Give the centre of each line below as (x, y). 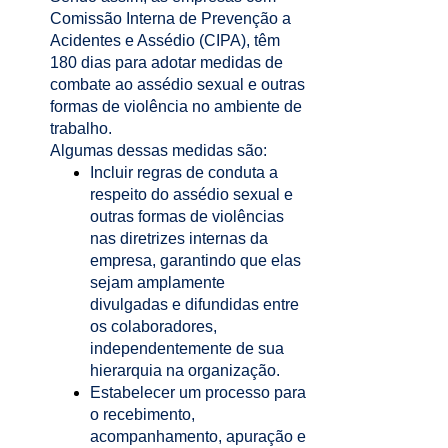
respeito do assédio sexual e (191, 195)
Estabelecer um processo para (198, 393)
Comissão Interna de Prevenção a (170, 19)
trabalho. (83, 129)
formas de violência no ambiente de (176, 107)
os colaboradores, (153, 327)
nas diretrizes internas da (179, 239)
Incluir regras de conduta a (184, 173)
